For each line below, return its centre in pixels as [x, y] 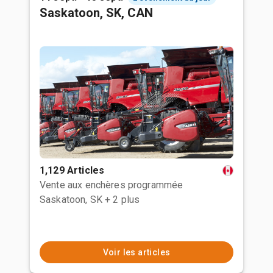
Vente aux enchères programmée [112, 185]
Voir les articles [136, 252]
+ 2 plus [122, 200]
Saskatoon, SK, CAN [96, 13]
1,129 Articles [72, 170]
